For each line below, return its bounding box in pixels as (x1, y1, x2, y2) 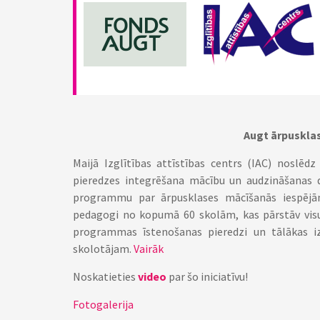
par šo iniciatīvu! (166, 269, 248, 284)
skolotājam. (73, 241, 134, 256)
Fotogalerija (73, 297, 134, 311)
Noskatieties (73, 269, 138, 284)
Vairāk (134, 241, 164, 256)
